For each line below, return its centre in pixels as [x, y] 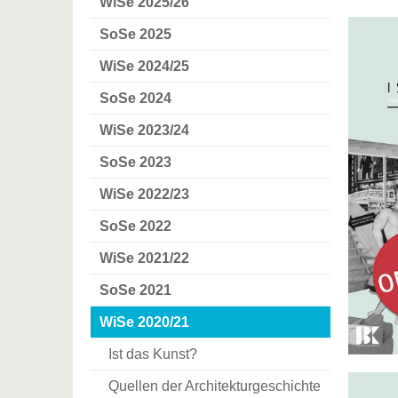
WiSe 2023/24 [144, 130]
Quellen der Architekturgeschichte [215, 386]
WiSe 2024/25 [144, 66]
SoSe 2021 [135, 290]
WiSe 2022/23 [144, 194]
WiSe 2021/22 [144, 258]
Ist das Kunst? [153, 354]
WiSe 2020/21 [144, 322]
